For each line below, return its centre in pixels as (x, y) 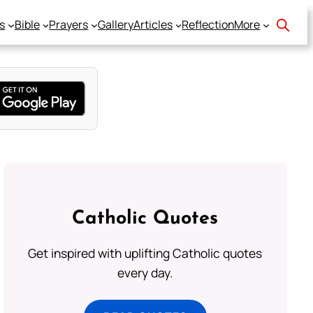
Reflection (208, 25)
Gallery (115, 25)
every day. (145, 273)
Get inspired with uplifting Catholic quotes (145, 253)
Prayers (69, 25)
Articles (153, 25)
